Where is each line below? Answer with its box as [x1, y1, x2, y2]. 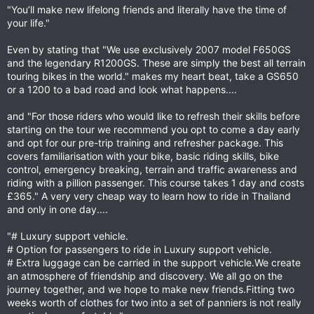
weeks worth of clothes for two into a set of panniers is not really [7, 296, 301, 308]
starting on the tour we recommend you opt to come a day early [7, 123, 300, 135]
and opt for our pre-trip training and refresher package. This [7, 137, 283, 149]
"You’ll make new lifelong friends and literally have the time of [7, 4, 287, 15]
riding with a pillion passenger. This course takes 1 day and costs [7, 177, 304, 189]
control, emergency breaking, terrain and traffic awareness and [7, 163, 297, 175]
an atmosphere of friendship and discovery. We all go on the [7, 270, 282, 282]
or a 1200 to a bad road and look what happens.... [7, 83, 237, 95]
